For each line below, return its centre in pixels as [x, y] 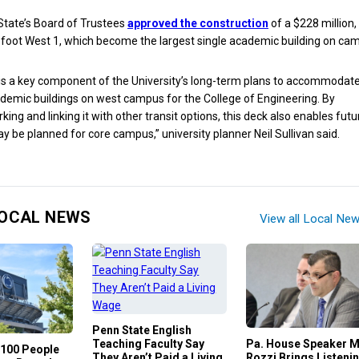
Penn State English [142, 331]
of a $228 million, [313, 24]
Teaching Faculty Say [149, 344]
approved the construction [198, 24]
